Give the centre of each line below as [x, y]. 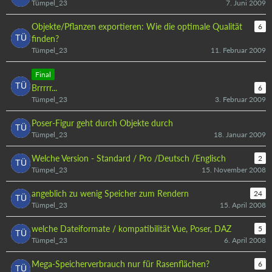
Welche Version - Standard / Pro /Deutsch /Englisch [129, 158]
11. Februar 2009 [238, 50]
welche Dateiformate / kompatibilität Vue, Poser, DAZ [131, 228]
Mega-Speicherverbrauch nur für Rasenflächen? [121, 263]
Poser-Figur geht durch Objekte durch [102, 123]
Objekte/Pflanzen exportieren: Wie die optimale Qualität [137, 26]
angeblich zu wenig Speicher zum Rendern [110, 193]
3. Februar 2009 [240, 99]
